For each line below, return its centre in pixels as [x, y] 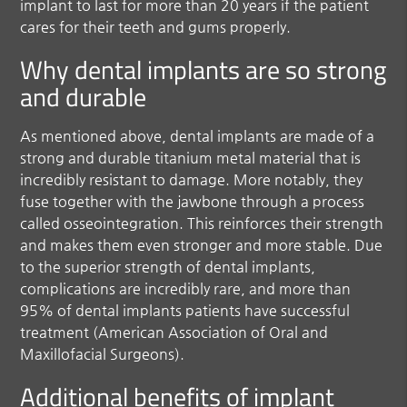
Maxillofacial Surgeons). [103, 353]
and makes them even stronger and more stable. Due [202, 244]
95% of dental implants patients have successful [185, 310]
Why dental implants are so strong [203, 69]
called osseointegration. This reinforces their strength [202, 223]
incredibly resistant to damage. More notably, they [192, 179]
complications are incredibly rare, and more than [186, 288]
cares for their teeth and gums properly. [156, 26]
